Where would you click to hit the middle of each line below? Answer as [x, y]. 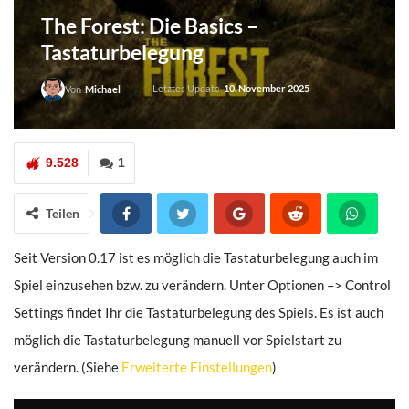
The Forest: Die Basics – [150, 25]
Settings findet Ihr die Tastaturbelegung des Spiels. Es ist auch [199, 312]
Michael [103, 89]
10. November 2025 [267, 88]
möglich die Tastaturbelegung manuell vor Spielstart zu [178, 340]
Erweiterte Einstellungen [197, 367]
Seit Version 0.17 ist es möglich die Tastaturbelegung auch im [196, 257]
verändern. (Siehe [68, 367]
